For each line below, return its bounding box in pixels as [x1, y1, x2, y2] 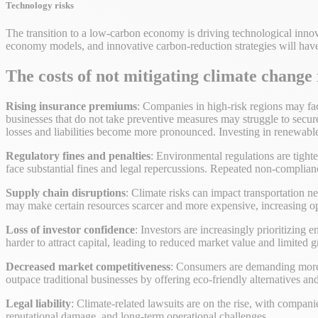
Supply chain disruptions [6, 186, 126, 199]
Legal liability [6, 297, 71, 309]
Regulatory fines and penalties [6, 149, 150, 162]
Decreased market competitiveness [6, 260, 170, 273]
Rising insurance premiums [6, 99, 137, 112]
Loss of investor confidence [6, 223, 135, 236]
